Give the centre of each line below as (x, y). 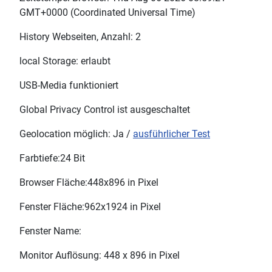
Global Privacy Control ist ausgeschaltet (105, 110)
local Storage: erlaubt (65, 61)
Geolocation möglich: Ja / (76, 134)
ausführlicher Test (172, 134)
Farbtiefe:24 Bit (52, 158)
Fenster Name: (50, 231)
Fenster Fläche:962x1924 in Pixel (90, 207)
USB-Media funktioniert (69, 86)
